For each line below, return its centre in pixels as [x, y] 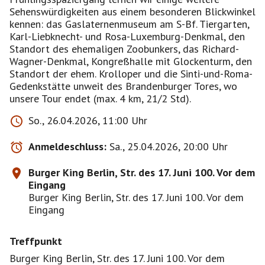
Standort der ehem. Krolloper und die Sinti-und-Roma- [131, 74]
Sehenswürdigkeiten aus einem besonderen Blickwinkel [132, 12]
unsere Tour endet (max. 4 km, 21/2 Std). [100, 98]
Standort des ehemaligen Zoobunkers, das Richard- [124, 49]
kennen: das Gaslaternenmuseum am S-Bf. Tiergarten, [129, 24]
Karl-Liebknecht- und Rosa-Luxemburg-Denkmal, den [127, 36]
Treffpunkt [36, 241]
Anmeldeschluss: [67, 146]
